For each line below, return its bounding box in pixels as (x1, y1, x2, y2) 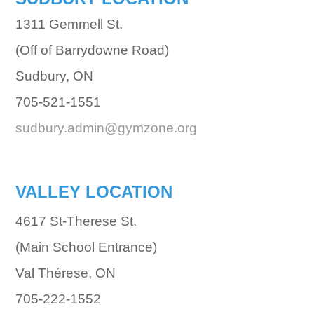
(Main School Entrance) (15, 239, 157, 254)
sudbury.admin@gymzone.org (15, 120, 197, 135)
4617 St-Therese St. (15, 213, 137, 228)
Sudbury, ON (15, 68, 93, 83)
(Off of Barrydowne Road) (15, 42, 169, 57)
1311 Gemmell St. (15, 16, 126, 32)
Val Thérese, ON (15, 265, 116, 280)
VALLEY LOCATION (15, 182, 172, 201)
